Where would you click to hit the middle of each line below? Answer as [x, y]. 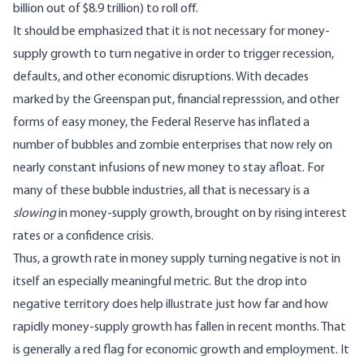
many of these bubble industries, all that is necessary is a [161, 191]
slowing [36, 213]
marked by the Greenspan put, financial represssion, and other [176, 100]
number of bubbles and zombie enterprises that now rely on [173, 145]
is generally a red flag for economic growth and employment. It [181, 350]
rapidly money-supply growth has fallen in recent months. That [180, 327]
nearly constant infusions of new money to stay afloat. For [169, 168]
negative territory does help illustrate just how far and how [171, 304]
